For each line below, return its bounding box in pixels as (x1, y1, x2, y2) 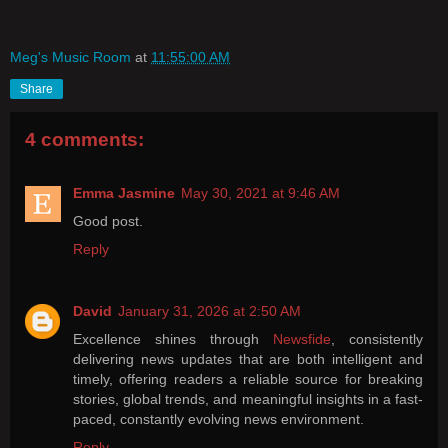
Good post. (73, 213, 143, 230)
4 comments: (25, 128, 144, 150)
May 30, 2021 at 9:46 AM (181, 185, 340, 202)
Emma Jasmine (73, 185, 175, 202)
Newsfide (273, 331, 331, 348)
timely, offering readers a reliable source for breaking (73, 371, 423, 388)
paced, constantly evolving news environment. (73, 411, 364, 428)
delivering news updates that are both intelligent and (73, 351, 423, 368)
